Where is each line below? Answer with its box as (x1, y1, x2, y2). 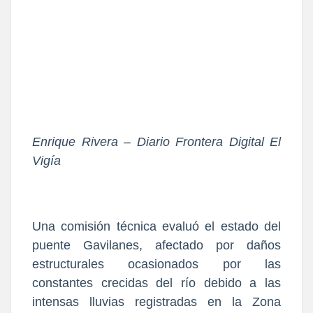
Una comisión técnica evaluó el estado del (32, 219, 281, 234)
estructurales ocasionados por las (32, 257, 281, 272)
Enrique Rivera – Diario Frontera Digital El (32, 135, 281, 150)
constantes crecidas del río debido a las (32, 276, 281, 291)
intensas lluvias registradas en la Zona (32, 295, 281, 310)
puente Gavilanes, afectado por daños (32, 238, 281, 253)
